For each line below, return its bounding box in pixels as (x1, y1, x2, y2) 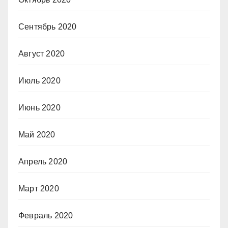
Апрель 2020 (18, 157, 68, 166)
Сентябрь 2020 (18, 22, 77, 31)
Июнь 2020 (18, 103, 61, 112)
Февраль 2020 (18, 211, 73, 220)
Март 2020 (18, 184, 59, 193)
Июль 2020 (18, 76, 61, 85)
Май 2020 (18, 130, 55, 139)
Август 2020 (18, 49, 65, 58)
